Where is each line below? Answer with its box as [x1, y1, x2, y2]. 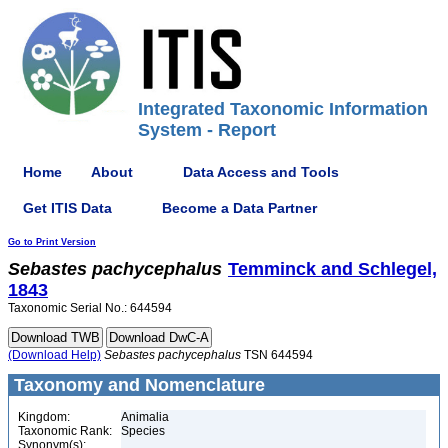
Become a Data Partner [162, 199, 317, 216]
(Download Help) [8, 348, 101, 362]
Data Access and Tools [183, 163, 339, 180]
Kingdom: [18, 410, 70, 424]
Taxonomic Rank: [18, 424, 112, 438]
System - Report [138, 120, 276, 140]
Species [121, 424, 165, 438]
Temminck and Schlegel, [228, 259, 437, 279]
